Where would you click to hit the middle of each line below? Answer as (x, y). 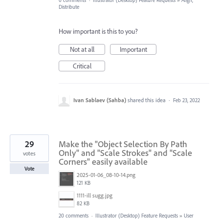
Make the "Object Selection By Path (123, 144)
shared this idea (147, 100)
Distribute (69, 7)
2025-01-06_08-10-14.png (106, 175)
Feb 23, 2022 (186, 100)
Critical (82, 66)
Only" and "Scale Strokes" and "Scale (125, 153)
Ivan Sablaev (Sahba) (100, 100)
